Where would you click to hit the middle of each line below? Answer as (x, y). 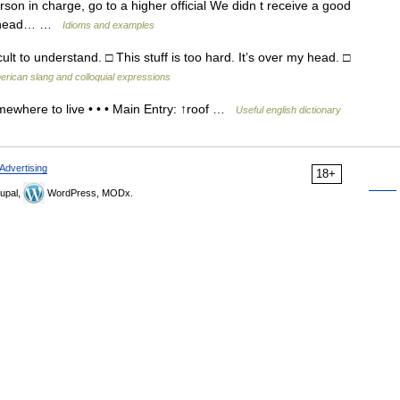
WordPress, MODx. (89, 193)
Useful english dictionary (288, 110)
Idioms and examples (108, 25)
